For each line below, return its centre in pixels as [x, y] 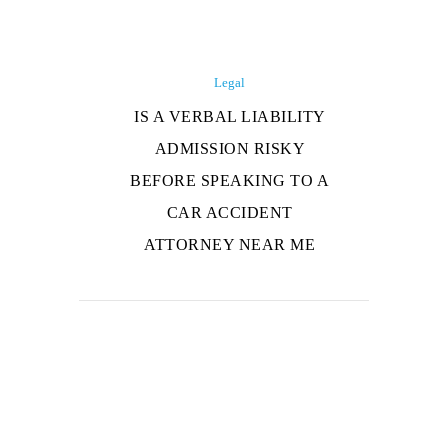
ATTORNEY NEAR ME [230, 245]
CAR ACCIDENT [229, 213]
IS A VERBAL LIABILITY [230, 117]
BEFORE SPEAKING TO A [230, 181]
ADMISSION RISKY [230, 149]
